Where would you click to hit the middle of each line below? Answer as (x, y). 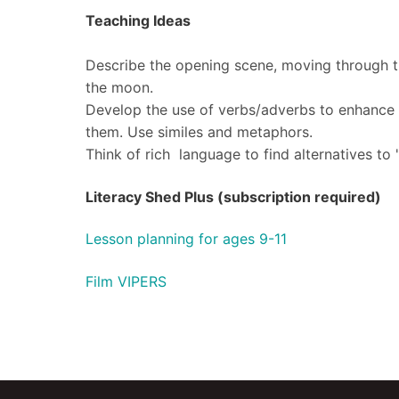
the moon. (122, 88)
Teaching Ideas (138, 21)
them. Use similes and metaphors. (201, 132)
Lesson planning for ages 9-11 (186, 239)
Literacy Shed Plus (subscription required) (233, 196)
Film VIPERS (126, 281)
